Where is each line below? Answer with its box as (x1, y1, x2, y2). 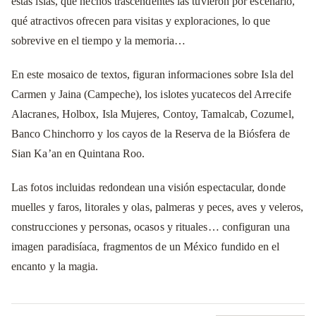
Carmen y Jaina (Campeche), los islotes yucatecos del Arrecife (11, 87, 291, 100)
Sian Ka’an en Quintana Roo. (11, 147, 145, 159)
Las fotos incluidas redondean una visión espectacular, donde (11, 181, 286, 193)
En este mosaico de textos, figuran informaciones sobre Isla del (11, 68, 294, 80)
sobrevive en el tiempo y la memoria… (11, 34, 186, 47)
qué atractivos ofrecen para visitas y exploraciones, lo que (11, 14, 270, 27)
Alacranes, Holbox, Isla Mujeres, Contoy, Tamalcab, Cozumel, (11, 107, 294, 120)
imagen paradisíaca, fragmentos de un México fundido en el (11, 240, 280, 253)
